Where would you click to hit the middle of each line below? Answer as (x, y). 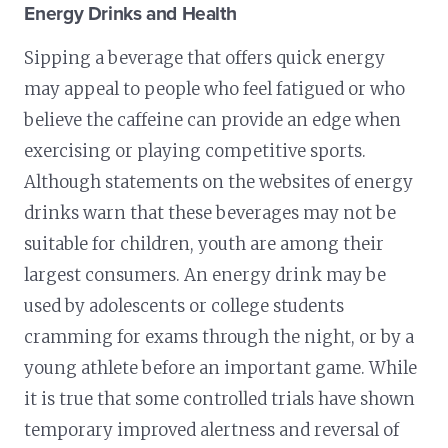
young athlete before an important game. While (221, 367)
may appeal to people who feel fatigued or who (215, 88)
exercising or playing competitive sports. (195, 150)
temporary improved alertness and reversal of (212, 429)
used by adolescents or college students (184, 305)
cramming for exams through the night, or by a (219, 336)
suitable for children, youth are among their (204, 243)
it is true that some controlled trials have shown (220, 398)
